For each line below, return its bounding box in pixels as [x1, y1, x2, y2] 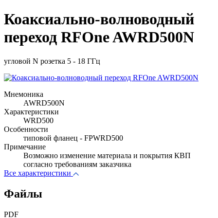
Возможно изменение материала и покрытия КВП [23, 151, 191, 160]
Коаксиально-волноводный [4, 10, 194, 28]
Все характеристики [4, 168, 71, 177]
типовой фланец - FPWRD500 [23, 133, 123, 142]
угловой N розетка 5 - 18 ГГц [4, 56, 100, 65]
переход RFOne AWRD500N [4, 28, 194, 46]
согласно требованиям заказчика [23, 160, 131, 168]
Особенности [4, 125, 48, 133]
